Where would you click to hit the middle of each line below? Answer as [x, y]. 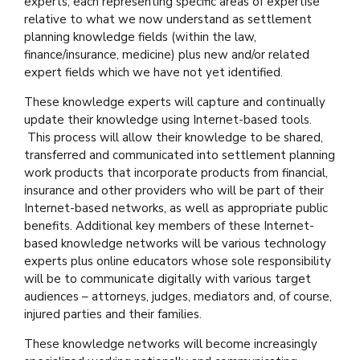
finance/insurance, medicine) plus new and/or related [167, 54]
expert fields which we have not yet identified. [153, 72]
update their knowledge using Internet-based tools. [168, 119]
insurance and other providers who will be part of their [174, 190]
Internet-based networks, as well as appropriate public [176, 208]
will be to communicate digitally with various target [168, 278]
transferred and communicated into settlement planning [180, 155]
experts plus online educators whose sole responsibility [178, 261]
